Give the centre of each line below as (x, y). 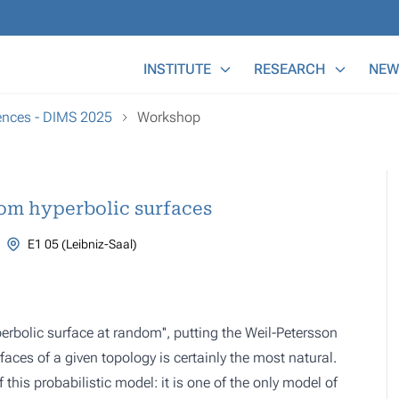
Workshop (169, 117)
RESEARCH (290, 69)
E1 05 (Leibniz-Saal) (82, 244)
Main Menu (168, 57)
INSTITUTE (177, 69)
